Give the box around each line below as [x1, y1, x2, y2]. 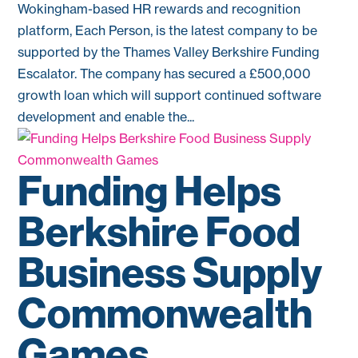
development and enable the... [18, 109, 195, 125]
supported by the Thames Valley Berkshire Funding [18, 44, 320, 60]
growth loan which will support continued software [18, 87, 322, 103]
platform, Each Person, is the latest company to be [18, 22, 318, 38]
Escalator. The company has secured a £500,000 [18, 66, 312, 82]
